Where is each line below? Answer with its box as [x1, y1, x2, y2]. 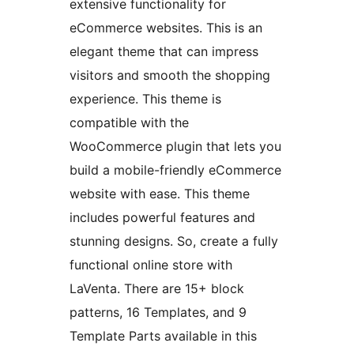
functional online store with [70, 257, 232, 273]
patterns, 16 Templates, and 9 [70, 304, 247, 321]
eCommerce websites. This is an [70, 20, 262, 36]
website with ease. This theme [70, 186, 250, 202]
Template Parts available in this [70, 328, 257, 345]
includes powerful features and [70, 209, 255, 226]
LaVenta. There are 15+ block [70, 281, 244, 297]
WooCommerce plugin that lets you [70, 138, 281, 155]
